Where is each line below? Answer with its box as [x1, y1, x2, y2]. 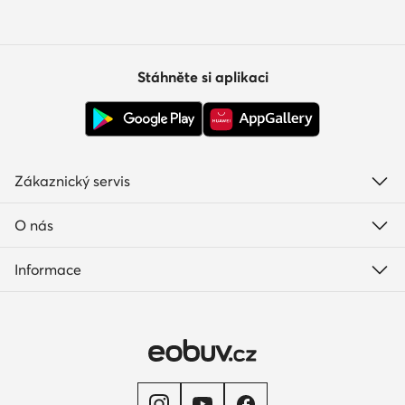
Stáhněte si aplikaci [137, 67, 268, 86]
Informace [14, 259, 81, 278]
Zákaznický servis [14, 171, 130, 190]
